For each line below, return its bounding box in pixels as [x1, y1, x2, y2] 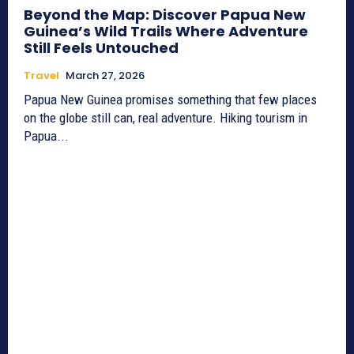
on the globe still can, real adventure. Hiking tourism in [24, 110, 307, 126]
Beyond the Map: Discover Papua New [24, 5, 306, 25]
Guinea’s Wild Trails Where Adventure [24, 21, 308, 42]
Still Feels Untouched [24, 38, 179, 58]
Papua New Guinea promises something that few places [24, 92, 317, 108]
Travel [24, 68, 59, 84]
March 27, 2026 [66, 68, 145, 84]
